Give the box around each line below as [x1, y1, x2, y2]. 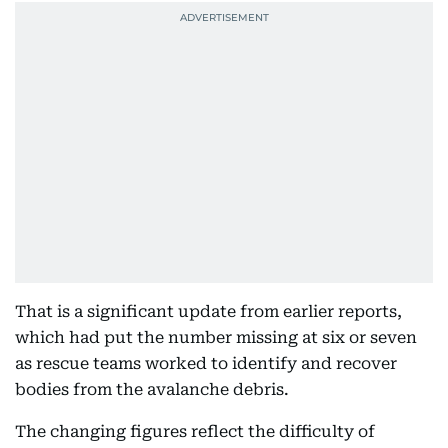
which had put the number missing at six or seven [15, 327, 417, 347]
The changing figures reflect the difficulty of [15, 421, 375, 441]
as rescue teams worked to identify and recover [15, 353, 397, 373]
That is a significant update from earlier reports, [15, 301, 402, 321]
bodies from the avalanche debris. [15, 379, 289, 399]
